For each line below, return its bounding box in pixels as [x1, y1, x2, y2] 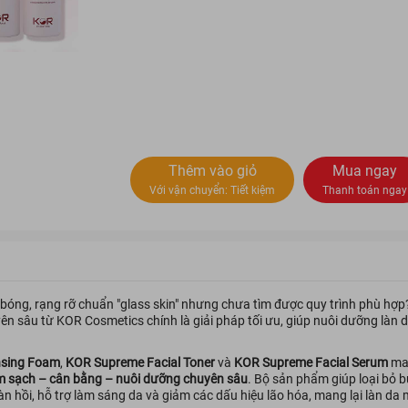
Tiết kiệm [230, 184, 276, 197]
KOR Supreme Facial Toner [65, 355, 215, 370]
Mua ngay [332, 162, 398, 179]
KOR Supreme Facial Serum [233, 355, 388, 370]
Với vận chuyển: [149, 184, 231, 197]
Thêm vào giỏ [168, 162, 257, 179]
